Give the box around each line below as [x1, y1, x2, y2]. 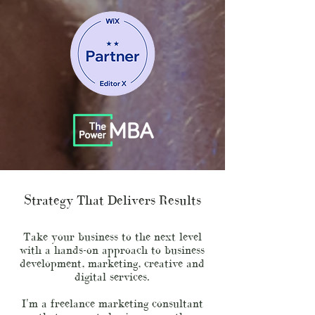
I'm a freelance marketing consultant [21, 297, 203, 309]
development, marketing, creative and [20, 257, 205, 269]
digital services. [75, 270, 150, 283]
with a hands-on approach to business [20, 243, 205, 256]
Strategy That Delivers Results [23, 193, 201, 207]
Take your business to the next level [22, 230, 202, 243]
